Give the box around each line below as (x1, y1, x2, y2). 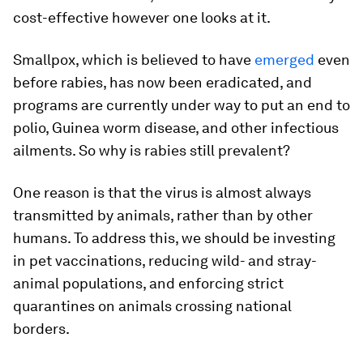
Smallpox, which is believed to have (13, 50, 254, 68)
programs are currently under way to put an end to (13, 96, 350, 113)
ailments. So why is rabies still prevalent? (13, 141, 290, 159)
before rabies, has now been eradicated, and (13, 73, 312, 91)
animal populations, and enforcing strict (13, 274, 284, 292)
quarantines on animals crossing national (13, 297, 292, 314)
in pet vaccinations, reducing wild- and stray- (13, 251, 317, 269)
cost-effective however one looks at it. (13, 8, 271, 26)
